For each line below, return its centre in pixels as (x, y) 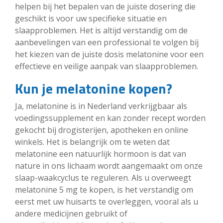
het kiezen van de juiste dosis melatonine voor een (109, 54)
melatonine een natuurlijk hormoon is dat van (101, 154)
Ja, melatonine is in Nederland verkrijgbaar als (101, 106)
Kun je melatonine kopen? (94, 88)
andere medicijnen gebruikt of (71, 213)
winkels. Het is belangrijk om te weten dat (92, 142)
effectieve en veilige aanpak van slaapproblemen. (107, 66)
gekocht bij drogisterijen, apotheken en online (102, 130)
